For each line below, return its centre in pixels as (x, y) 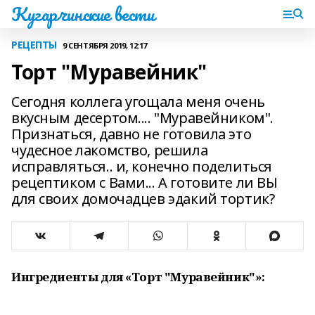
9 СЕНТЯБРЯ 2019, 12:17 (105, 45)
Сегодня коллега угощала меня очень (138, 102)
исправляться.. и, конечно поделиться (142, 166)
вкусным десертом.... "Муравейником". (142, 118)
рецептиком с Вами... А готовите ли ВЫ (144, 182)
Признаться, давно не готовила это (131, 134)
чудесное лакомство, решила (110, 150)
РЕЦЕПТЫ (34, 45)
